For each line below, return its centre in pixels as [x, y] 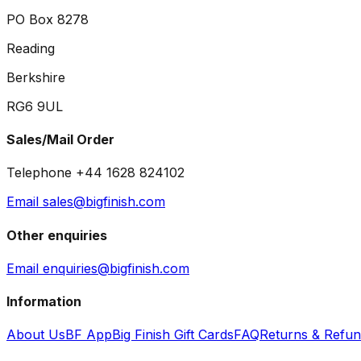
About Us [36, 335]
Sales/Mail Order [60, 140]
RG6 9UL [35, 106]
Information [44, 302]
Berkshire [36, 77]
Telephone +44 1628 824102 [95, 173]
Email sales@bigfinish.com [86, 202]
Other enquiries [57, 235]
